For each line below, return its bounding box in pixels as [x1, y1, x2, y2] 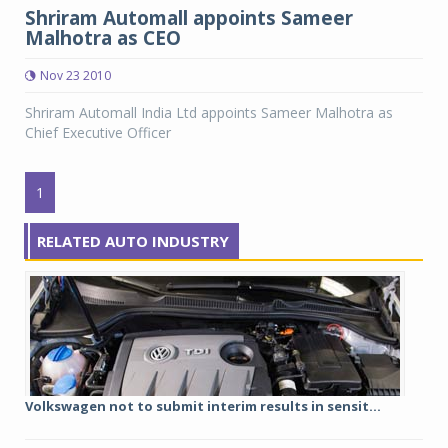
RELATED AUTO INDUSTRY [37, 231, 229, 252]
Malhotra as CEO [25, 25, 181, 52]
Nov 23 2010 [40, 67, 111, 85]
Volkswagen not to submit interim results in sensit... [25, 397, 381, 416]
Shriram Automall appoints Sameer [25, 5, 353, 32]
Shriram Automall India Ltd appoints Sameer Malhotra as [25, 103, 393, 123]
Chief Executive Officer [25, 123, 171, 143]
